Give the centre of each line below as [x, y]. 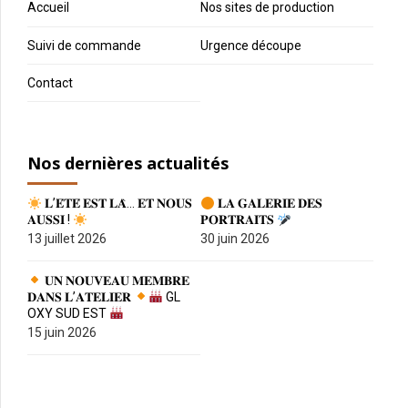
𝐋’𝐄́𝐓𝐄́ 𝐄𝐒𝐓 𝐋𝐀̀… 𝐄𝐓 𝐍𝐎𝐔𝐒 [117, 204]
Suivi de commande [84, 45]
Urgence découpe [251, 45]
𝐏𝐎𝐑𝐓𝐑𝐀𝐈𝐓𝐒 [239, 220]
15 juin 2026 [62, 332]
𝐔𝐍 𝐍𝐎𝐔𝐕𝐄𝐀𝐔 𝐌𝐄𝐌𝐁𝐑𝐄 [115, 280]
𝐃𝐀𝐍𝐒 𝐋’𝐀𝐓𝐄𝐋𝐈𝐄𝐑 [81, 296]
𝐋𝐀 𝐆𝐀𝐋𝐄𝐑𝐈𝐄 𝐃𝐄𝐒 [269, 204]
